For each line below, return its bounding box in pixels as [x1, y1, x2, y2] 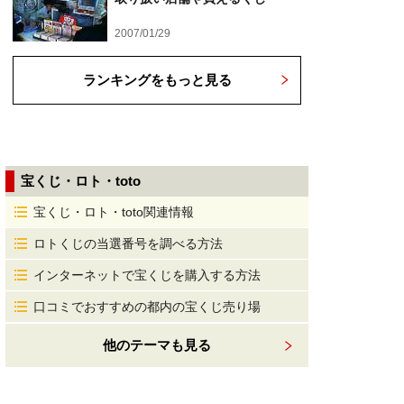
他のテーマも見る [103, 337, 211, 353]
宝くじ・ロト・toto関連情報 [33, 205, 194, 219]
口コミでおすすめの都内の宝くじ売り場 [33, 299, 261, 314]
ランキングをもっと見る [82, 72, 232, 87]
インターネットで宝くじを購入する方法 [33, 268, 261, 282]
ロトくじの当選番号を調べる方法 [33, 236, 223, 251]
